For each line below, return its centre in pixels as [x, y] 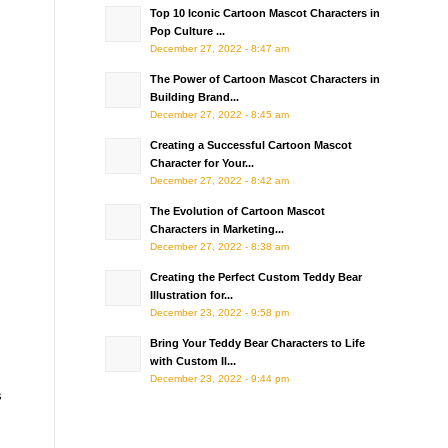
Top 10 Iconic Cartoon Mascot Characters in [265, 13]
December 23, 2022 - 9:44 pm [220, 378]
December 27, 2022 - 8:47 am [220, 48]
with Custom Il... [193, 361]
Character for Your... [202, 163]
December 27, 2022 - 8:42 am [220, 180]
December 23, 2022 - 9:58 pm [220, 312]
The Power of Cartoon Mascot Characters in [265, 79]
